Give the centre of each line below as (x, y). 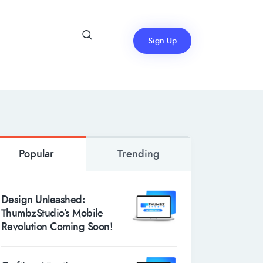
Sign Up (162, 41)
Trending (139, 154)
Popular (37, 154)
